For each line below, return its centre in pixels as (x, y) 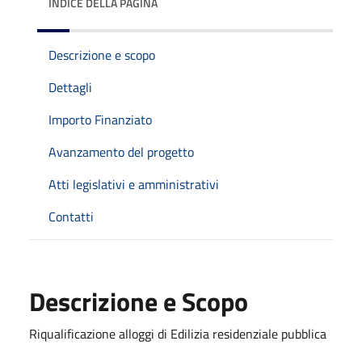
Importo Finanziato (100, 119)
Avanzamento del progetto (121, 152)
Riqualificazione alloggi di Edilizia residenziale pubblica (178, 333)
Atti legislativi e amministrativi (134, 184)
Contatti (71, 216)
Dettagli (70, 87)
